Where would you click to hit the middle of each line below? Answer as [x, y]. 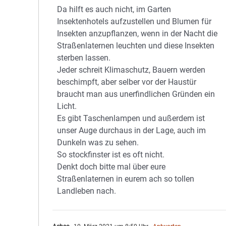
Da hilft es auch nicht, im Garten [114, 9]
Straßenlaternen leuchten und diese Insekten [136, 46]
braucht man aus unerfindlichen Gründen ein [136, 94]
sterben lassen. [84, 58]
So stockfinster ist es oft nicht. [111, 155]
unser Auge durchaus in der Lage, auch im [132, 130]
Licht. [67, 106]
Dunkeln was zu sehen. [98, 143]
